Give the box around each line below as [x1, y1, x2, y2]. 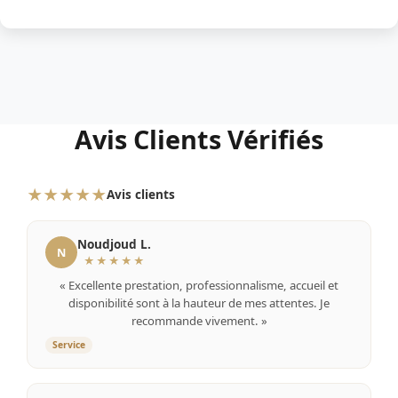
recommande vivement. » [131, 313, 267, 329]
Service [52, 338, 85, 351]
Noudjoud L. [77, 235, 151, 252]
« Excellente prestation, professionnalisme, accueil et [60, 277, 338, 293]
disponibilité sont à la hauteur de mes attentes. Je [68, 295, 330, 311]
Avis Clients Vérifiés [75, 122, 323, 156]
